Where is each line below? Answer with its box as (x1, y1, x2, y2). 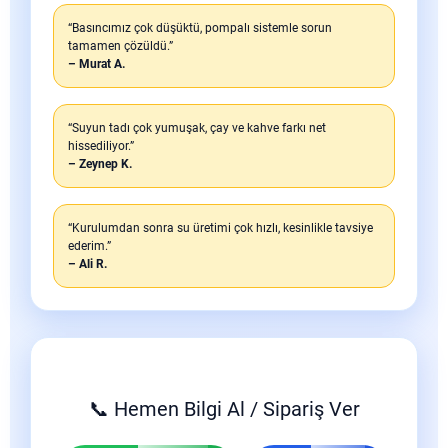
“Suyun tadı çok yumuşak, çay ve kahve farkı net (68, 121, 326, 135)
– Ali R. (68, 257, 107, 271)
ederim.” (68, 239, 111, 253)
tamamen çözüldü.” (68, 39, 173, 53)
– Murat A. (68, 57, 125, 71)
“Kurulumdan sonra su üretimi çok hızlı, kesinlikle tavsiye (68, 221, 373, 235)
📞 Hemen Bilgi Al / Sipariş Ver (88, 397, 360, 421)
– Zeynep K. (68, 157, 132, 171)
